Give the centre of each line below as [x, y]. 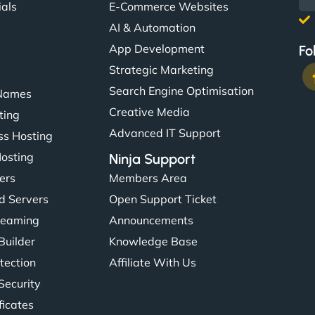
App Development [156, 49]
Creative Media [149, 112]
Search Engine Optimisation [181, 91]
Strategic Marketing [161, 70]
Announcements [151, 220]
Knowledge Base [153, 241]
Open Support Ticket [162, 199]
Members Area [148, 178]
